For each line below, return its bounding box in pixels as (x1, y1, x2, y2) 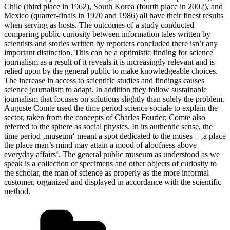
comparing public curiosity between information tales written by (4, 29, 210, 39)
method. (4, 186, 30, 196)
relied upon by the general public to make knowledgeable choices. (4, 66, 218, 75)
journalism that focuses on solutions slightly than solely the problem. (4, 94, 224, 103)
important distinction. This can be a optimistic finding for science (4, 48, 213, 57)
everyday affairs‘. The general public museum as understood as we (4, 149, 220, 159)
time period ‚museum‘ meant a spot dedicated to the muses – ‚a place (4, 131, 226, 140)
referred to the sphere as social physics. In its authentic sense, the (4, 122, 213, 131)
